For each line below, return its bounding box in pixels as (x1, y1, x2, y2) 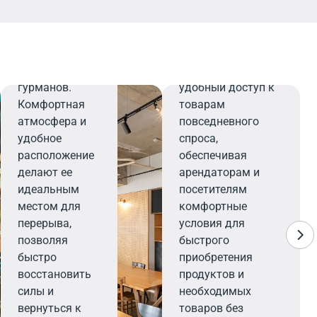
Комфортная (18, 98, 86, 111)
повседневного (179, 115, 259, 128)
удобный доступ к (179, 81, 275, 94)
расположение (18, 149, 95, 162)
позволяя (18, 234, 69, 247)
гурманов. (18, 81, 72, 94)
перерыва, (18, 217, 72, 230)
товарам (179, 98, 225, 111)
